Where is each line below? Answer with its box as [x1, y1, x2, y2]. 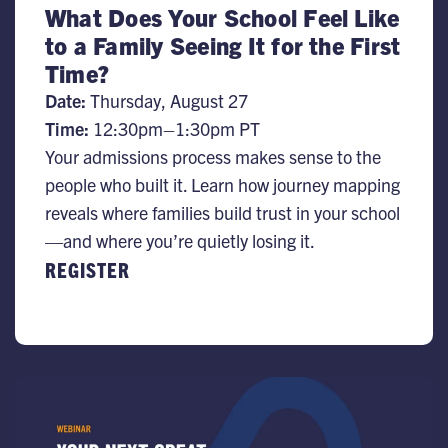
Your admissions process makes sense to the [45, 145, 381, 168]
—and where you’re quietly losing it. [45, 229, 315, 252]
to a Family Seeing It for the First [45, 30, 401, 60]
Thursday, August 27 [86, 89, 248, 112]
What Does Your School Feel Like [45, 2, 400, 32]
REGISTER [45, 257, 130, 282]
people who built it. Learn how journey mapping [45, 173, 400, 196]
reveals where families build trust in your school [45, 201, 400, 224]
